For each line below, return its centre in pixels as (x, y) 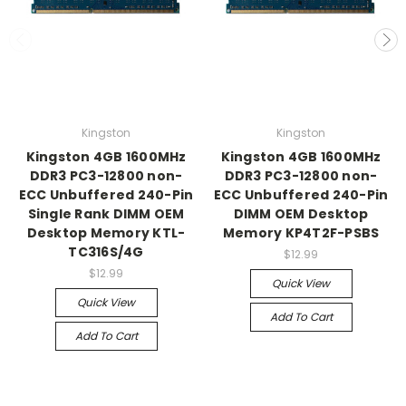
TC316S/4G (106, 251)
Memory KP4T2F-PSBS (301, 232)
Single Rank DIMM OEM (106, 213)
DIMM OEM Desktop (301, 213)
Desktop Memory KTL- (106, 232)
